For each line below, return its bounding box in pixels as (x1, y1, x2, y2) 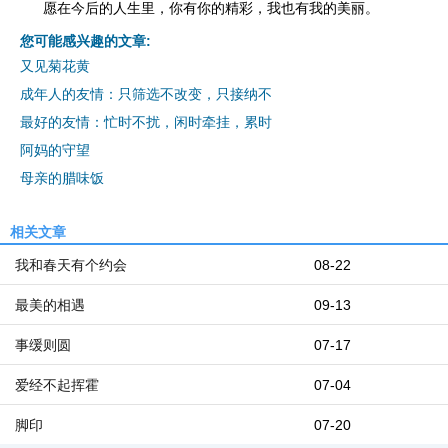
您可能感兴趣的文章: (20, 33, 151, 49)
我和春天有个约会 (15, 257, 127, 273)
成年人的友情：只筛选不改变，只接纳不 (20, 86, 272, 102)
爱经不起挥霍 (15, 377, 99, 393)
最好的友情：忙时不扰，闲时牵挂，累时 (20, 114, 272, 130)
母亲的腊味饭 (20, 170, 104, 186)
